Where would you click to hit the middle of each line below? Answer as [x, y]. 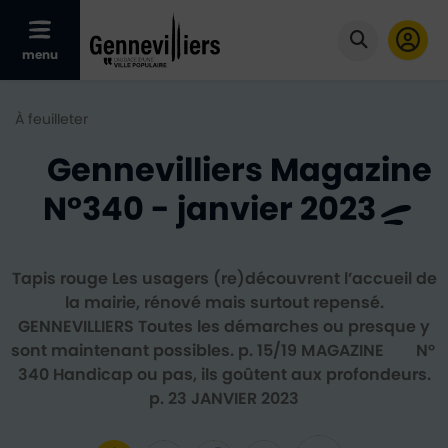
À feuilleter [51, 120]
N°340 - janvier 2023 [209, 210]
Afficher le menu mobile [132, 50]
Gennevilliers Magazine [239, 171]
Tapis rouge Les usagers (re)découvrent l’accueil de [224, 279]
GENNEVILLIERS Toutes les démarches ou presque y [224, 327]
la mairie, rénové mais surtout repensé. [224, 303]
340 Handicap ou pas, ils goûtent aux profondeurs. [224, 375]
